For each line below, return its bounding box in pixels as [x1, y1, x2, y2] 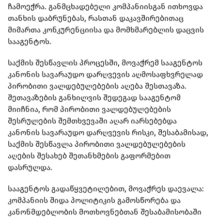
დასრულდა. [8, 163, 52, 172]
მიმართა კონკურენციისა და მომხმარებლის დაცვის [8, 25, 204, 35]
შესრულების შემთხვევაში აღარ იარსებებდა [8, 116, 177, 126]
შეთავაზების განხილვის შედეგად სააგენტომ [8, 93, 181, 103]
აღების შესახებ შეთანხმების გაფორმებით [8, 151, 170, 161]
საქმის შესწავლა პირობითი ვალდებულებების [8, 139, 186, 149]
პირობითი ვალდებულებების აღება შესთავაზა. [8, 81, 186, 91]
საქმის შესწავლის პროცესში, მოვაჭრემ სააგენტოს [8, 58, 202, 68]
